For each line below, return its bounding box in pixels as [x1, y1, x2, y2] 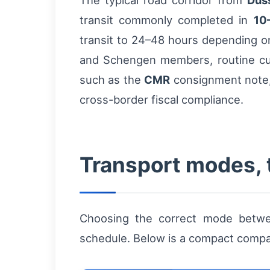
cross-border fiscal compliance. [80, 93, 243, 106]
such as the [80, 73, 145, 86]
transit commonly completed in [80, 13, 254, 27]
